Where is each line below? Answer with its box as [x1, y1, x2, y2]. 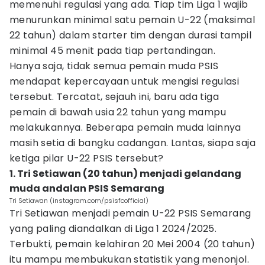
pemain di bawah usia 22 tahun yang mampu [9, 105, 226, 119]
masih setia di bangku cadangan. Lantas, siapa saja [9, 136, 256, 150]
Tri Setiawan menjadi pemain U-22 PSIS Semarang [9, 206, 251, 220]
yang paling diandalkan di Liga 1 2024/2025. [9, 222, 217, 235]
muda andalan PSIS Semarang [9, 182, 164, 195]
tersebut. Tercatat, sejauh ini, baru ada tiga [9, 90, 219, 104]
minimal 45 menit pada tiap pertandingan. [9, 44, 215, 57]
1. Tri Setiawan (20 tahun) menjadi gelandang [9, 167, 241, 180]
